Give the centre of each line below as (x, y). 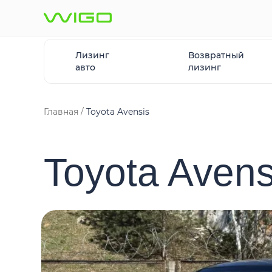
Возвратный (216, 55)
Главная (61, 112)
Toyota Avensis (118, 112)
